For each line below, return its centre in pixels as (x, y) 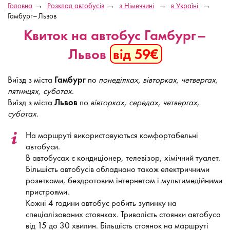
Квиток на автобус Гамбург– (115, 35)
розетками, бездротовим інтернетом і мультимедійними (124, 180)
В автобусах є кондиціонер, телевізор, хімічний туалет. (123, 157)
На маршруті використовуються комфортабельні (112, 135)
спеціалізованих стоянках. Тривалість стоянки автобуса (123, 214)
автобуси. (43, 146)
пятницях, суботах (40, 91)
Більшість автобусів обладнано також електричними (118, 169)
